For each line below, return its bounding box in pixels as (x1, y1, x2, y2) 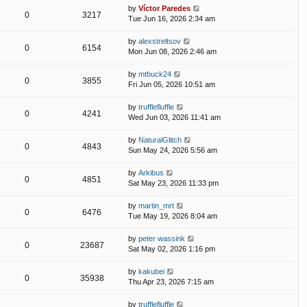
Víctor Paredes (138, 4, 191, 13)
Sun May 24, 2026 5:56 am (128, 146, 217, 155)
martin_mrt (138, 201, 174, 210)
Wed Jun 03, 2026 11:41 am (128, 113, 221, 122)
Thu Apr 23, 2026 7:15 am (128, 278, 214, 286)
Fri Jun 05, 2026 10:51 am (128, 80, 215, 89)
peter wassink (138, 234, 185, 243)
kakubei (138, 267, 164, 276)
